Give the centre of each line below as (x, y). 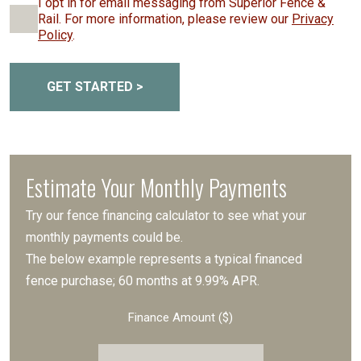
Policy (55, 35)
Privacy (313, 19)
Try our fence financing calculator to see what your (166, 215)
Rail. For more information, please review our (163, 19)
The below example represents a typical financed (164, 259)
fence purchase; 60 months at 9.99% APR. (143, 280)
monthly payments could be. (104, 237)
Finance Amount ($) (180, 317)
